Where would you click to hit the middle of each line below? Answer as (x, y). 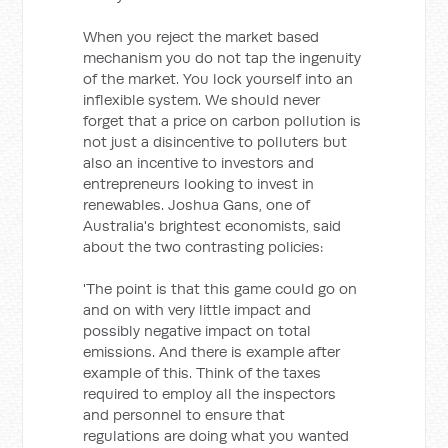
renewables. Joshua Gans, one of (197, 204)
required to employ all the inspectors (210, 393)
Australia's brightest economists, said (212, 225)
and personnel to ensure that (184, 414)
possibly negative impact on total (197, 330)
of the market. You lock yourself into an (218, 78)
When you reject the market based (201, 36)
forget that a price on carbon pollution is (222, 120)
